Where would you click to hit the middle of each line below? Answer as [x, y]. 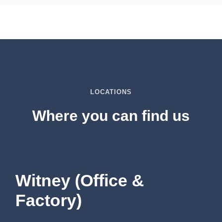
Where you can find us [111, 116]
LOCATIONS [111, 92]
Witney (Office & [80, 181]
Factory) [49, 200]
